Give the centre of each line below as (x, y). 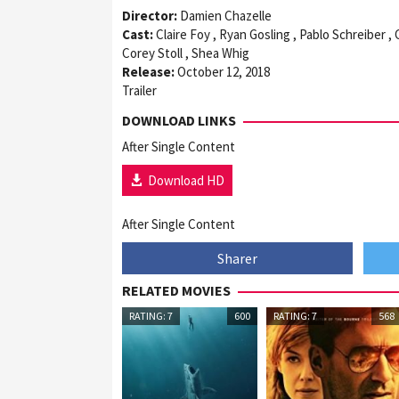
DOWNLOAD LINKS (179, 120)
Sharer (237, 259)
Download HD (186, 180)
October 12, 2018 (224, 71)
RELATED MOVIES (176, 291)
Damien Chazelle (224, 15)
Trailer (139, 90)
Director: (150, 15)
